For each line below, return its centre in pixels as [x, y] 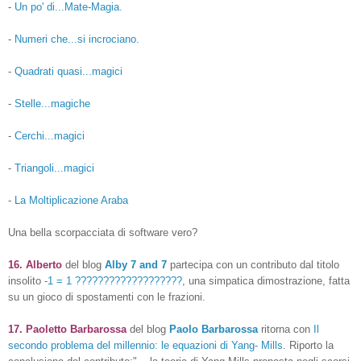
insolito [26, 280]
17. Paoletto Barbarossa [67, 329]
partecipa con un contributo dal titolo [253, 264]
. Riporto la [308, 345]
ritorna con [286, 329]
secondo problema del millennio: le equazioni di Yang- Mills [145, 345]
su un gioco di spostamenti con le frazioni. [107, 297]
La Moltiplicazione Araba [70, 200]
